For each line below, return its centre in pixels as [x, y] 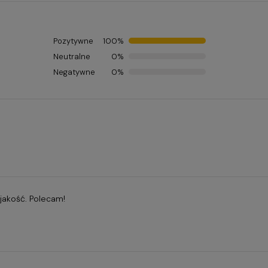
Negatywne [74, 72]
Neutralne [71, 57]
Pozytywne [73, 41]
